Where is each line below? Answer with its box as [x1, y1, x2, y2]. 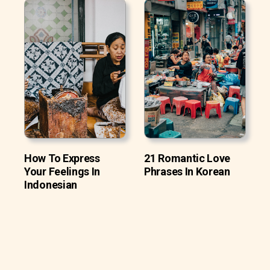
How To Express [24, 151, 100, 165]
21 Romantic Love [144, 151, 231, 165]
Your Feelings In [24, 165, 101, 178]
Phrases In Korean [144, 165, 230, 178]
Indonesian [24, 178, 77, 191]
